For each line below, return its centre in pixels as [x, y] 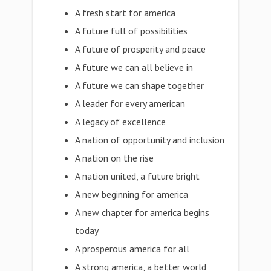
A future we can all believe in [134, 67]
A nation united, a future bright [138, 176]
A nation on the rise [115, 158]
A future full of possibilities [132, 31]
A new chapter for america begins [142, 212]
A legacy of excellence [121, 122]
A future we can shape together [140, 85]
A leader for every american [130, 103]
